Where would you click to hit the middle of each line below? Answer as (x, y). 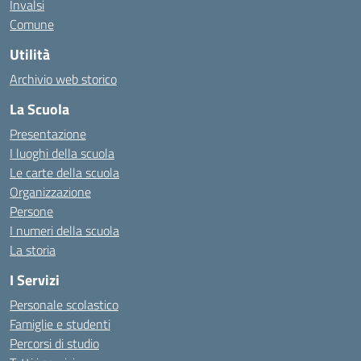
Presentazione (48, 134)
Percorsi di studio (54, 343)
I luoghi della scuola (62, 153)
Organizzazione (50, 192)
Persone (31, 211)
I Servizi (35, 280)
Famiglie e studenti (60, 324)
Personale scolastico (64, 305)
